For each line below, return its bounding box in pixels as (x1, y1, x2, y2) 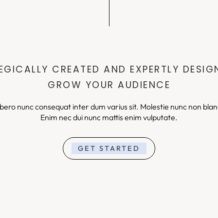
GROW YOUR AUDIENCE (48, 78, 170, 92)
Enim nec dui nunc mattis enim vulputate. (40, 112, 178, 123)
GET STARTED (78, 144, 140, 153)
